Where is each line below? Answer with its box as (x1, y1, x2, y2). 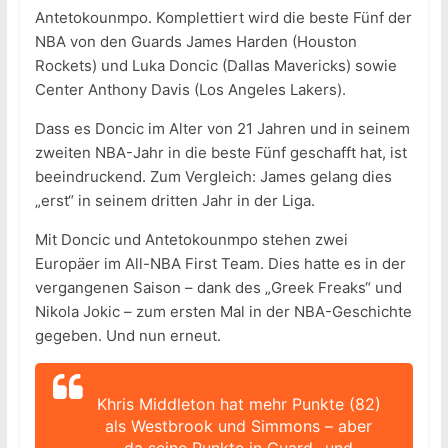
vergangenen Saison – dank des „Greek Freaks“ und (34, 278, 402, 298)
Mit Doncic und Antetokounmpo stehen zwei (34, 230, 348, 250)
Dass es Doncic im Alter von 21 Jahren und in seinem (34, 119, 410, 139)
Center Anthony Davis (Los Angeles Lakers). (34, 80, 346, 100)
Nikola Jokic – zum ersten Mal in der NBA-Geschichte (34, 302, 412, 322)
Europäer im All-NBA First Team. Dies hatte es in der (34, 254, 406, 274)
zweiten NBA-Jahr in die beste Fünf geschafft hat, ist (34, 143, 407, 163)
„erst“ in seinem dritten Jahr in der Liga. (34, 191, 315, 211)
